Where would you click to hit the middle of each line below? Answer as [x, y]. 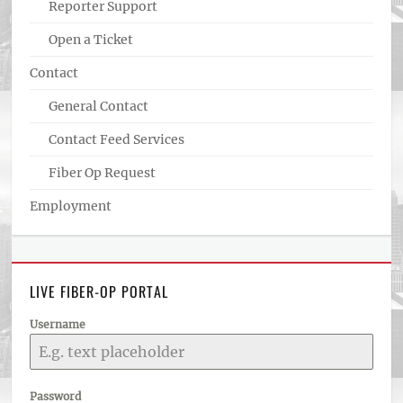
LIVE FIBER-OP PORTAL [99, 291]
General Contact [99, 106]
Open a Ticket [91, 40]
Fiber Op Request [103, 173]
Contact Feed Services [117, 139]
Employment [71, 206]
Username [58, 324]
